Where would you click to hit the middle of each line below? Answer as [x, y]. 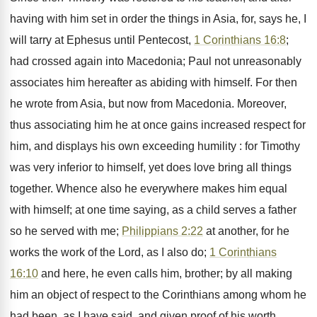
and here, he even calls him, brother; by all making [165, 273]
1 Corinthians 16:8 [240, 40]
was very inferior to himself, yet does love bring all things [151, 167]
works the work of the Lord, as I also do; [110, 252]
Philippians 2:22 [162, 231]
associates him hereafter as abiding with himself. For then [154, 82]
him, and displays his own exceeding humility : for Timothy [155, 146]
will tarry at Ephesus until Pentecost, [102, 40]
